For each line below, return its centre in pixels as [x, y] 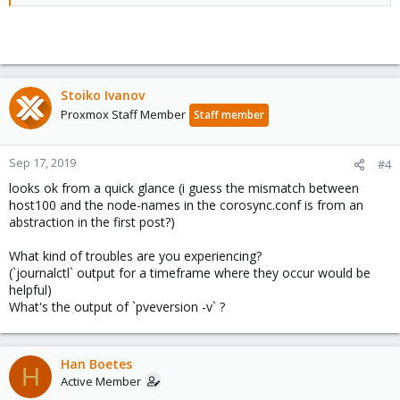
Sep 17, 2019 [42, 162]
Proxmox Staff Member [123, 114]
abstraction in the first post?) [92, 222]
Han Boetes [96, 364]
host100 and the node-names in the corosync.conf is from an [186, 205]
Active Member [101, 381]
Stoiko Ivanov [103, 95]
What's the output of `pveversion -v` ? [117, 307]
